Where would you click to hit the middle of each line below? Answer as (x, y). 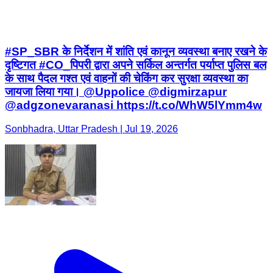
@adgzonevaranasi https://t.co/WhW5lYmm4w (133, 105)
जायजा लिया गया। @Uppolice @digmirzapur (116, 92)
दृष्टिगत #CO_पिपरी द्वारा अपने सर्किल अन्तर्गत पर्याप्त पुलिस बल (136, 65)
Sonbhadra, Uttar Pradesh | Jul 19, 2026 (91, 129)
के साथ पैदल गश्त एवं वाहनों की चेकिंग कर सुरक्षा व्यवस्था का (126, 79)
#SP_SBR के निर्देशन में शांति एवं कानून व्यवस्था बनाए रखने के (136, 52)
